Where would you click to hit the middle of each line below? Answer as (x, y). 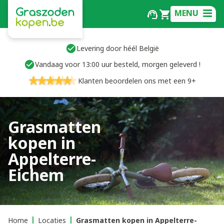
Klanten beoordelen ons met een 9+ (137, 81)
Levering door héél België (117, 48)
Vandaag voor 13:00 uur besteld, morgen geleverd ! (117, 64)
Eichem (36, 175)
